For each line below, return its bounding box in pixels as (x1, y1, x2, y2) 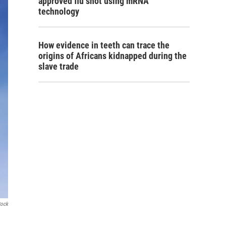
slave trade (38, 61, 79, 72)
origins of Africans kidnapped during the (38, 50, 187, 61)
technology (38, 6, 79, 17)
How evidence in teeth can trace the (38, 40, 169, 50)
